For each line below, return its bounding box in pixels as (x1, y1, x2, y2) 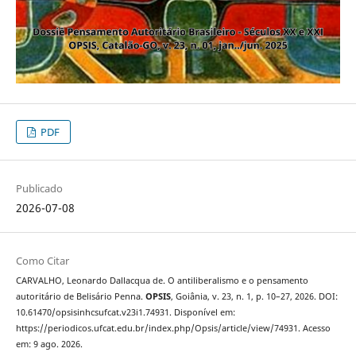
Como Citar (15, 253, 69, 269)
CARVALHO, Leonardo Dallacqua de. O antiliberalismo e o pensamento (15, 275, 308, 287)
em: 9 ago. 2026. (15, 339, 83, 350)
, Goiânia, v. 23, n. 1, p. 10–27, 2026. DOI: (170, 291, 338, 303)
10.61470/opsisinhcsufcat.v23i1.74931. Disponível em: (15, 307, 235, 319)
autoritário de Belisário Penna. (15, 291, 145, 303)
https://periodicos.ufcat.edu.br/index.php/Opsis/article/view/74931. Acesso (15, 323, 331, 335)
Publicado (15, 181, 63, 196)
